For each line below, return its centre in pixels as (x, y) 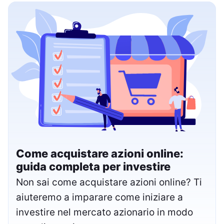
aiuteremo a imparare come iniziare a (99, 197)
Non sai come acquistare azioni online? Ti (109, 182)
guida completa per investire (93, 166)
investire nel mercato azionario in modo (104, 212)
